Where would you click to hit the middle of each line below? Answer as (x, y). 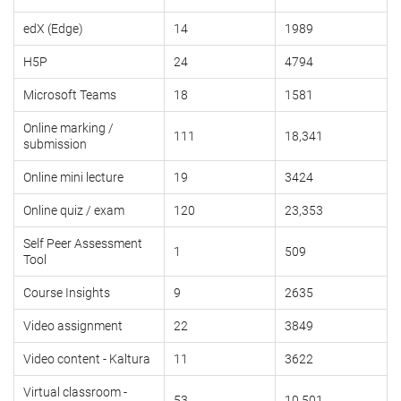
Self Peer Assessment (83, 244)
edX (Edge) (53, 29)
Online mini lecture (73, 178)
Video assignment (73, 326)
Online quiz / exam (74, 211)
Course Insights (67, 293)
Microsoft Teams (70, 95)
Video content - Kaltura (87, 359)
